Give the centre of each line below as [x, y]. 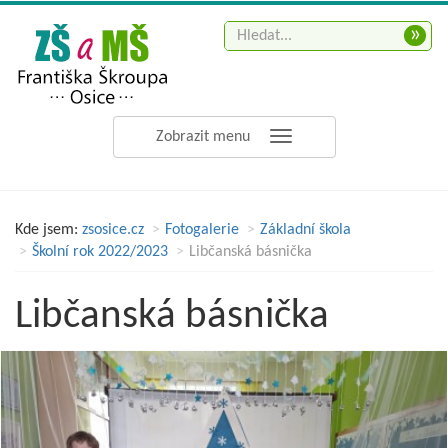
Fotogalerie [202, 230]
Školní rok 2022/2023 [100, 252]
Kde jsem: [46, 230]
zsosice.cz [113, 230]
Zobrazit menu [203, 137]
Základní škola [305, 230]
